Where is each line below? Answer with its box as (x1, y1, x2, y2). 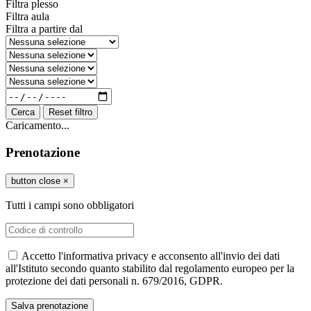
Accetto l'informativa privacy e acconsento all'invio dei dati (22, 249, 280, 262)
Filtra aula (6, 10, 49, 23)
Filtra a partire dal (6, 23, 83, 35)
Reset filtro (49, 107, 92, 118)
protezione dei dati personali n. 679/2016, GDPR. (6, 274, 223, 287)
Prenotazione (6, 144, 80, 160)
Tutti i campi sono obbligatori (6, 199, 134, 211)
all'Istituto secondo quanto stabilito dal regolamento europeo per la (6, 262, 294, 274)
